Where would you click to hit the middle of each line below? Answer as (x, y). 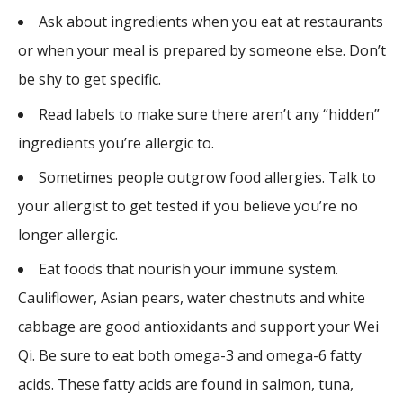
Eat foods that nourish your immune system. (189, 269)
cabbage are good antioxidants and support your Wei (199, 327)
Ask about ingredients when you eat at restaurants (211, 22)
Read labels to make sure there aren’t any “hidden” (210, 114)
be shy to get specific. (90, 80)
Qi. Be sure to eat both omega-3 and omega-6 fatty (190, 356)
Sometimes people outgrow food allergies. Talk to (208, 177)
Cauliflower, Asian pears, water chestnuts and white (192, 298)
